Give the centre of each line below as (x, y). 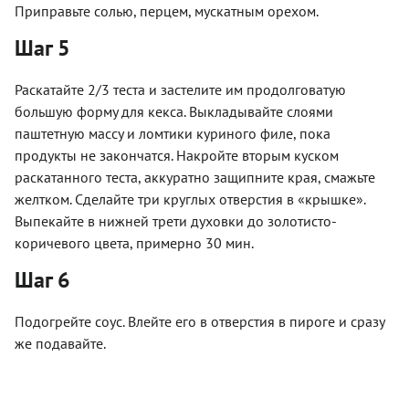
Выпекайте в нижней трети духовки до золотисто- (176, 220)
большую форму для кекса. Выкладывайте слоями (174, 111)
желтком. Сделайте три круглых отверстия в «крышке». (190, 199)
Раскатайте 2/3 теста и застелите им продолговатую (180, 89)
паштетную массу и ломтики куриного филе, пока (173, 133)
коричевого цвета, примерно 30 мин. (134, 242)
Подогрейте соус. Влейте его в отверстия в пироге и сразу (199, 321)
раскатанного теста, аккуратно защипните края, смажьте (195, 177)
